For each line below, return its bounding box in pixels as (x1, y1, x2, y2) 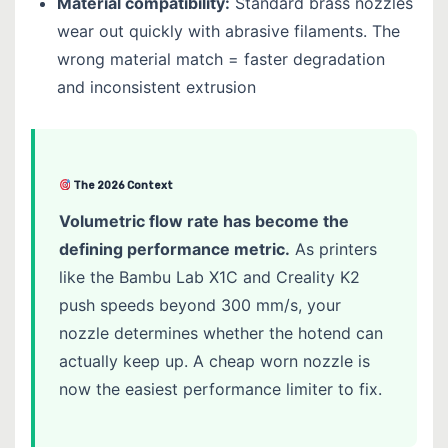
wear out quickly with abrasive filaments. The (56, 20, 400, 41)
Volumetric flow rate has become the (59, 210, 349, 231)
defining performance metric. (59, 238, 290, 259)
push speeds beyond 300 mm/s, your (59, 294, 341, 315)
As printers (290, 238, 377, 259)
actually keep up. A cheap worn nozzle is (59, 350, 370, 371)
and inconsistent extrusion (56, 76, 256, 97)
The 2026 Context (70, 178, 173, 192)
